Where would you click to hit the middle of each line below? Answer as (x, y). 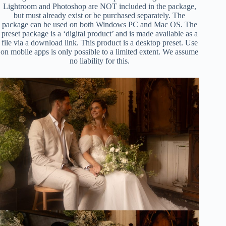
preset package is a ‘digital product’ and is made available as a (99, 34)
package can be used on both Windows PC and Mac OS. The (99, 25)
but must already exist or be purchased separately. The (100, 16)
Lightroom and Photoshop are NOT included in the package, (99, 7)
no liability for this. (99, 61)
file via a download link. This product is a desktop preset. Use (99, 43)
